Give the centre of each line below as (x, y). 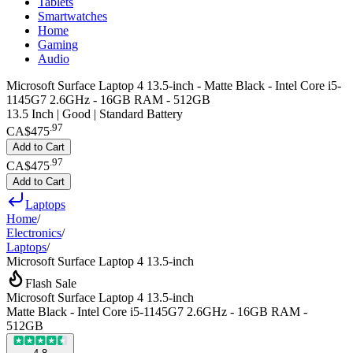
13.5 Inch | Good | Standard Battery (95, 114)
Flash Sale (51, 283)
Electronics (34, 232)
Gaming (58, 45)
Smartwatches (72, 16)
